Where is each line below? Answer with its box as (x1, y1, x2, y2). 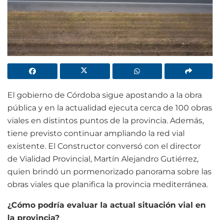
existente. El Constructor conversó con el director (7, 141, 201, 151)
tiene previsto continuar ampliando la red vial (7, 128, 185, 138)
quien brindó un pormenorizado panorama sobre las (7, 166, 212, 176)
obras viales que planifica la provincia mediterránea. (7, 179, 208, 189)
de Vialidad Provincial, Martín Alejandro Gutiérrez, (7, 154, 198, 164)
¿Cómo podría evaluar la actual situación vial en (7, 200, 206, 210)
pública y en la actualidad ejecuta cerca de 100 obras (7, 103, 212, 112)
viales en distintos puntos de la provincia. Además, (7, 115, 204, 125)
